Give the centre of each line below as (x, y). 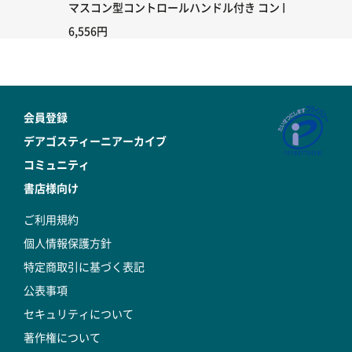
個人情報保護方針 (68, 243)
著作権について (62, 337)
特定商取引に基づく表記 (84, 266)
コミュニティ (57, 164)
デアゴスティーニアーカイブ (95, 141)
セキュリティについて (79, 313)
